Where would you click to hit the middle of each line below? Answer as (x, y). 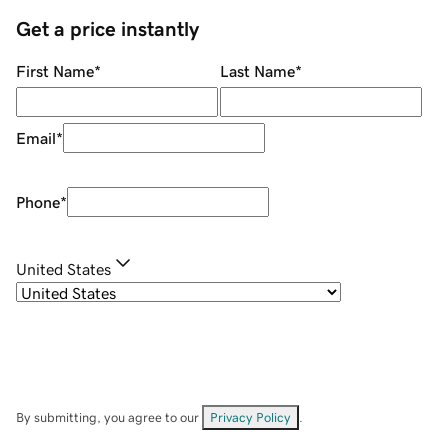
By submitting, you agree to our (109, 418)
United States (63, 269)
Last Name (257, 71)
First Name (55, 71)
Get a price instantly (107, 29)
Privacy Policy (250, 418)
